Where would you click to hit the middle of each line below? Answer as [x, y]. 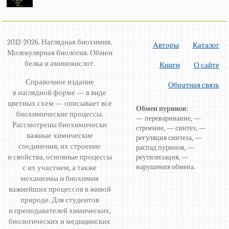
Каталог [206, 45]
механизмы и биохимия [60, 178]
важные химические [60, 135]
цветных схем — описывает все [60, 103]
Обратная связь [193, 85]
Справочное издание [60, 82]
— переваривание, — [169, 118]
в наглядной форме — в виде [60, 92]
